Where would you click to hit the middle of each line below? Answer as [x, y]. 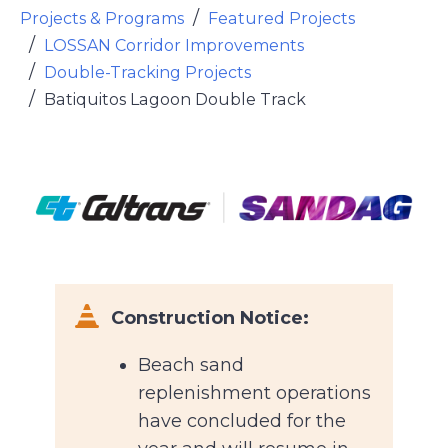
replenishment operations [254, 393]
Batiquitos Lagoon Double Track [175, 99]
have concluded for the [241, 421]
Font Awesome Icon [163, 317]
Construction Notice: [209, 318]
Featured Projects [281, 18]
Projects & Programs [102, 18]
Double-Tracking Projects [147, 72]
